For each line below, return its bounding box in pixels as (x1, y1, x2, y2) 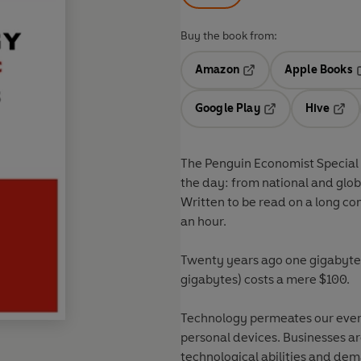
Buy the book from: (180, 29, 277, 44)
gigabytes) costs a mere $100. (180, 272, 350, 288)
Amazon (195, 63, 239, 77)
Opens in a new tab (241, 74, 346, 89)
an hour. (180, 214, 226, 230)
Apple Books (284, 63, 353, 77)
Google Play (195, 102, 260, 116)
